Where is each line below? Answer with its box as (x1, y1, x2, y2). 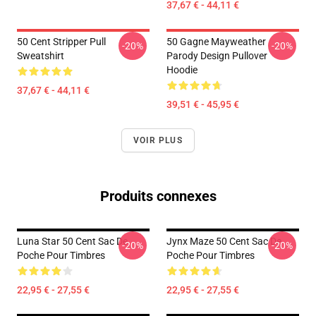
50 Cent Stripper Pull (17, 36, 106, 47)
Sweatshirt (17, 50, 64, 61)
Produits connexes (99, 188, 217, 205)
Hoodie (166, 64, 197, 75)
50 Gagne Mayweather (166, 36, 266, 47)
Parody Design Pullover (166, 50, 267, 61)
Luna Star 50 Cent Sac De (17, 236, 128, 247)
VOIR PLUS (133, 135, 183, 145)
